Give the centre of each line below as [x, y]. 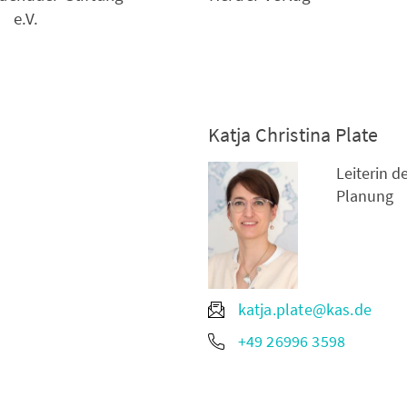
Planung [364, 196]
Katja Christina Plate [293, 134]
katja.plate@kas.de [305, 309]
